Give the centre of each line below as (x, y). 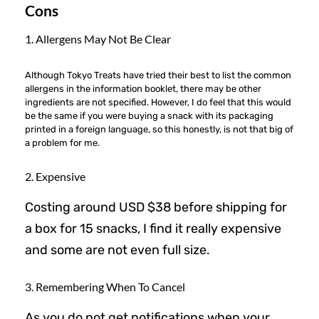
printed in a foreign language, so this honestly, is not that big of (159, 129)
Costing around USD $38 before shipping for (156, 207)
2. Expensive (55, 176)
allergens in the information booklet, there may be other (143, 88)
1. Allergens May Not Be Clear (98, 38)
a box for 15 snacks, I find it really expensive (153, 228)
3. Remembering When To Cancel (105, 286)
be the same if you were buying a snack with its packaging (149, 115)
